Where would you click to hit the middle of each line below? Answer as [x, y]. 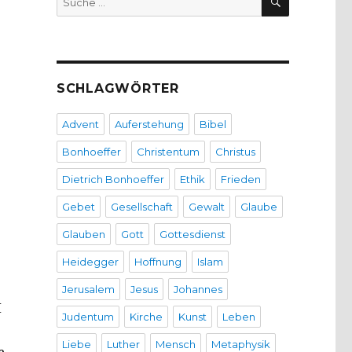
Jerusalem [88, 290]
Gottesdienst [192, 235]
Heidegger [90, 262]
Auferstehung [149, 125]
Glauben [83, 235]
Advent [80, 125]
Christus [235, 152]
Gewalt [206, 207]
